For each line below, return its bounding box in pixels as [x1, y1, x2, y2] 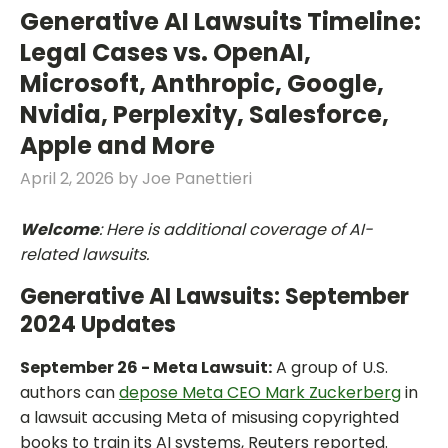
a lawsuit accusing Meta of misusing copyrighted [20, 406, 399, 430]
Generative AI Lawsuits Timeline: [20, 5, 421, 39]
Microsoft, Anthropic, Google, [20, 67, 384, 101]
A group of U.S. [272, 356, 388, 380]
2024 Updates [20, 309, 176, 341]
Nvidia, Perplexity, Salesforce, [20, 98, 389, 132]
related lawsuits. [20, 243, 149, 267]
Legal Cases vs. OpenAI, [20, 36, 311, 70]
